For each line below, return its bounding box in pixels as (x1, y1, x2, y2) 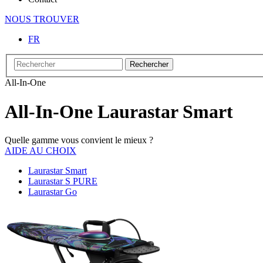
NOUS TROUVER (5, 14, 79, 24)
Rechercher (130, 60, 168, 69)
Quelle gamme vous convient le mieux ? (5, 135, 153, 146)
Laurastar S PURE (28, 176, 97, 187)
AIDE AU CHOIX (5, 146, 76, 156)
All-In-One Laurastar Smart (5, 100, 233, 122)
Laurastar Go (28, 187, 77, 197)
